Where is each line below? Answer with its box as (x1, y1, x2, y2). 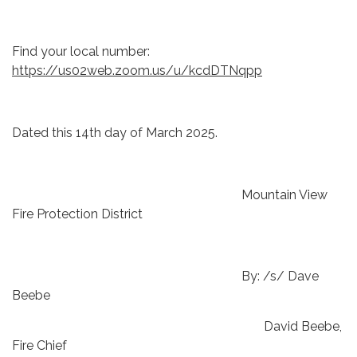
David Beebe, (12, 319, 342, 335)
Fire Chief (12, 338, 67, 354)
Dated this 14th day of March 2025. (12, 125, 218, 141)
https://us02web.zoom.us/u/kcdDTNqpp (12, 63, 262, 79)
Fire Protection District (12, 206, 143, 222)
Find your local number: (12, 44, 150, 60)
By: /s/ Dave (12, 269, 319, 284)
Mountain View (12, 187, 328, 203)
